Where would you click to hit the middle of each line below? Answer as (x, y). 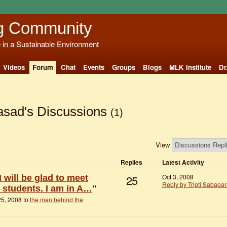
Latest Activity (183, 162)
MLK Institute (190, 67)
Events (93, 67)
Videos (14, 67)
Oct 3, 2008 (178, 176)
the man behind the (56, 200)
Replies (131, 162)
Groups (123, 67)
